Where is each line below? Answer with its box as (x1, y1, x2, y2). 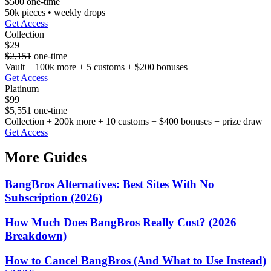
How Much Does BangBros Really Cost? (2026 (5, 216, 237, 229)
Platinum (5, 83, 39, 94)
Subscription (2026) (5, 191, 102, 204)
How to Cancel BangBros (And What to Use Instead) (5, 253, 266, 267)
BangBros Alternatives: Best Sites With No (5, 178, 214, 191)
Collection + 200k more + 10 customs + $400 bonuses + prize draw (5, 116, 263, 126)
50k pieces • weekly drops (5, 7, 105, 18)
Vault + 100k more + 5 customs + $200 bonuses (5, 61, 188, 72)
